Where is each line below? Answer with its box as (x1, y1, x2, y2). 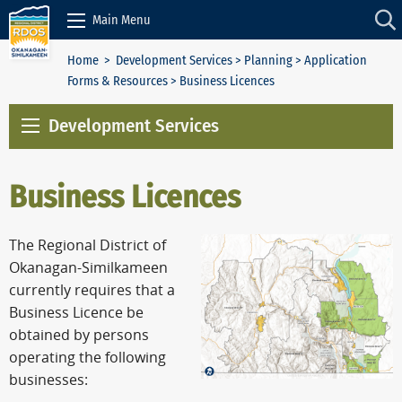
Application (304, 53, 367, 68)
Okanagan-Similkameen (9, 259, 168, 277)
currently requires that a (9, 282, 175, 300)
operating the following (9, 349, 166, 367)
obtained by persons (9, 327, 149, 345)
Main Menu (92, 12, 151, 28)
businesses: (9, 371, 88, 389)
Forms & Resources (67, 74, 168, 89)
